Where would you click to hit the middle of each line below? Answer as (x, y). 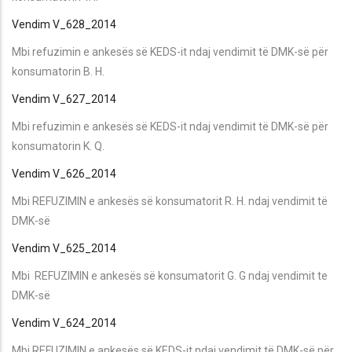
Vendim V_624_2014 (64, 323)
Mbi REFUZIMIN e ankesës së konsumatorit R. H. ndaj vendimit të (170, 201)
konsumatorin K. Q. (58, 146)
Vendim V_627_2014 (64, 99)
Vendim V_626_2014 (64, 173)
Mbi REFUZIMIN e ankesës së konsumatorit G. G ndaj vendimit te (170, 275)
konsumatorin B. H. (58, 71)
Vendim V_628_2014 (64, 24)
